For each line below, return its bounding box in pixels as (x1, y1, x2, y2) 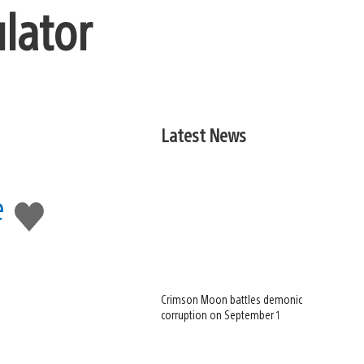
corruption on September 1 (161, 307, 281, 323)
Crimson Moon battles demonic (161, 292, 303, 307)
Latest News (161, 123, 247, 146)
